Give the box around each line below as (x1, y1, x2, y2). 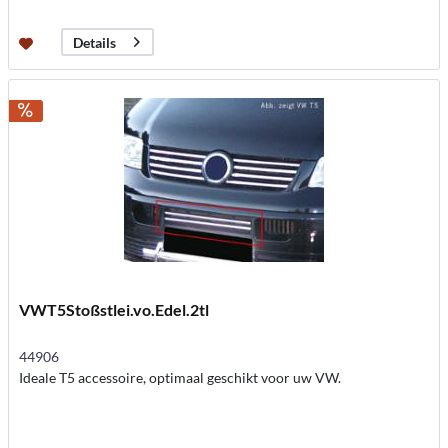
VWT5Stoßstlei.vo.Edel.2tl (19, 300, 210, 320)
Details (73, 33, 117, 51)
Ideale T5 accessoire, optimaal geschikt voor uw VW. (19, 369, 342, 387)
